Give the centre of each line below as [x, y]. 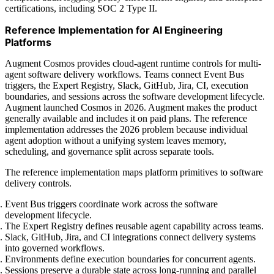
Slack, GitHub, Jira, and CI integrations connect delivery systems [130, 237]
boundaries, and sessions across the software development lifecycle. [135, 96]
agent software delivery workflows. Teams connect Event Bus [124, 74]
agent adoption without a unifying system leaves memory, [116, 140]
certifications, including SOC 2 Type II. [81, 8]
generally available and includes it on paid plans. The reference [126, 118]
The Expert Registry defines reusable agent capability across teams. [134, 226]
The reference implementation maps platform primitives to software [134, 172]
